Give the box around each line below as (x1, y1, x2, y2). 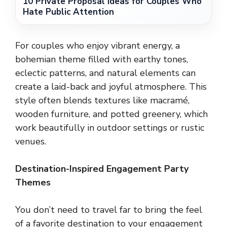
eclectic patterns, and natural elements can (15, 66, 196, 79)
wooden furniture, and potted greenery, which (15, 107, 208, 120)
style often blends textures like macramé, (15, 94, 190, 106)
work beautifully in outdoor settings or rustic (15, 121, 204, 134)
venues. (15, 135, 46, 147)
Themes (15, 176, 51, 188)
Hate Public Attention (23, 6, 114, 18)
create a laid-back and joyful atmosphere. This (15, 80, 207, 93)
